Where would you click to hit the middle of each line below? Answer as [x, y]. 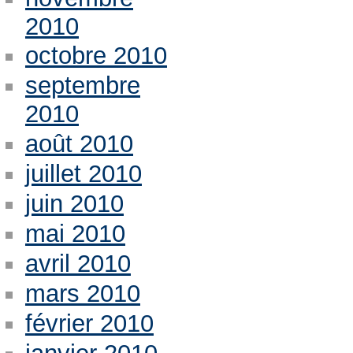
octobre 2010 [96, 56]
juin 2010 [74, 204]
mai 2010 [75, 234]
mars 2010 [82, 293]
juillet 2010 [83, 174]
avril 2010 [78, 263]
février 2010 [89, 323]
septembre [82, 86]
